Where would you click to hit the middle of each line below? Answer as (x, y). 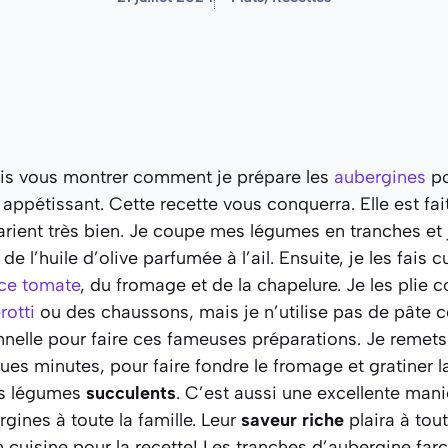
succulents (131, 392)
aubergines (380, 176)
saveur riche (292, 419)
